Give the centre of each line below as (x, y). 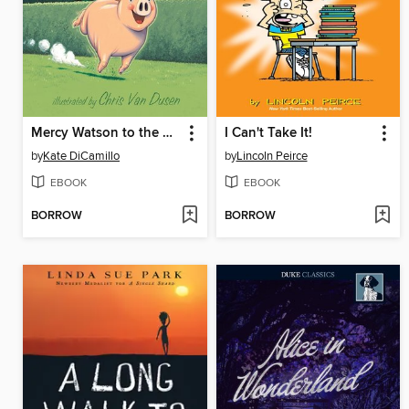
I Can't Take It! (268, 133)
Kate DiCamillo (81, 156)
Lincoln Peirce (272, 156)
